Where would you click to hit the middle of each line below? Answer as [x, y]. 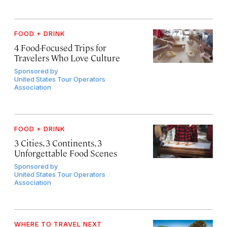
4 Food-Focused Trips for [60, 47]
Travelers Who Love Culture [67, 58]
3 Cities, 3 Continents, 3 [58, 143]
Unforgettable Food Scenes [66, 153]
